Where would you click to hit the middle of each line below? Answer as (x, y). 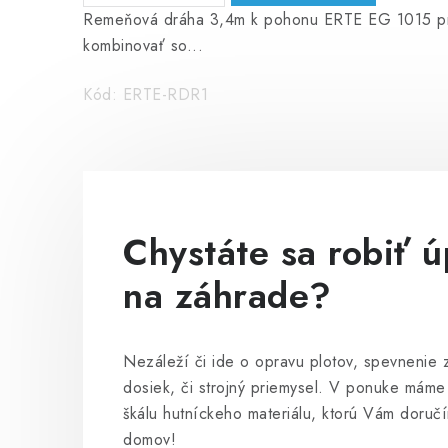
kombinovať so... (143, 46)
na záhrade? (227, 296)
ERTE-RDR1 (165, 95)
